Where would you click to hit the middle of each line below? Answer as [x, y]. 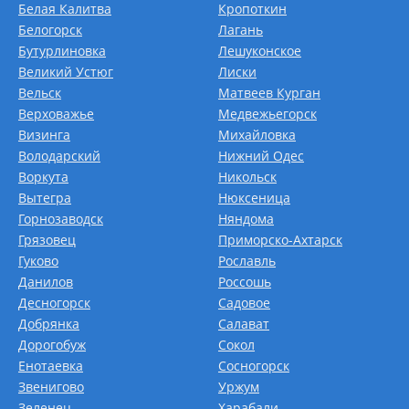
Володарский [59, 156]
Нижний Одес [261, 156]
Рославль [247, 261]
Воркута [43, 177]
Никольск [247, 177]
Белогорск [50, 30]
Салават [244, 324]
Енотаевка [51, 366]
